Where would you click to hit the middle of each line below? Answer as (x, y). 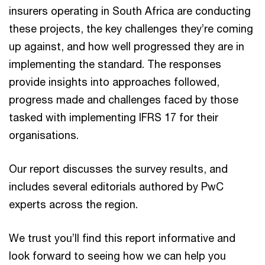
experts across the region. (73, 204)
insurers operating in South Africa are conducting (130, 11)
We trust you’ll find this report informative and (122, 238)
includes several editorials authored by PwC (116, 186)
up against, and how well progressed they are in (127, 46)
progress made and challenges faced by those (124, 99)
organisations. (44, 135)
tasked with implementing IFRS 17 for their (114, 117)
